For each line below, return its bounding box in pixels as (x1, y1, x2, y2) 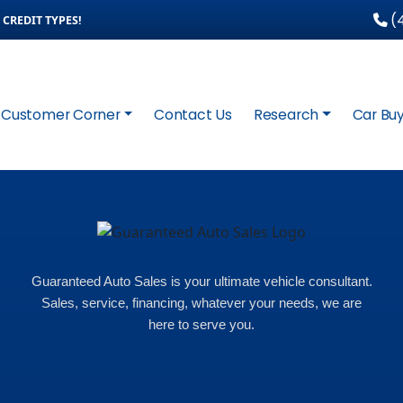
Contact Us (154, 104, 232, 125)
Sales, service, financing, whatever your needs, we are (41, 294, 362, 310)
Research (253, 104, 319, 125)
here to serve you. (148, 316, 255, 332)
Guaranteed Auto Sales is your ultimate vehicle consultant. (31, 273, 372, 289)
